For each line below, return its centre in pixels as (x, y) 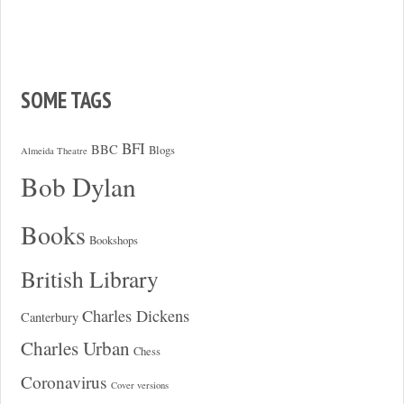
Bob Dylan (78, 186)
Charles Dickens (135, 315)
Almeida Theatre (54, 150)
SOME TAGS (66, 100)
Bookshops (113, 240)
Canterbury (49, 317)
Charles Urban (75, 348)
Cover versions (139, 385)
